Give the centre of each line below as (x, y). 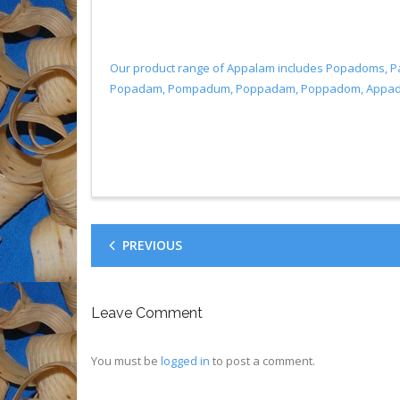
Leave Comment (147, 313)
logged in (185, 361)
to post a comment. (262, 361)
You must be (126, 361)
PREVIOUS (152, 245)
